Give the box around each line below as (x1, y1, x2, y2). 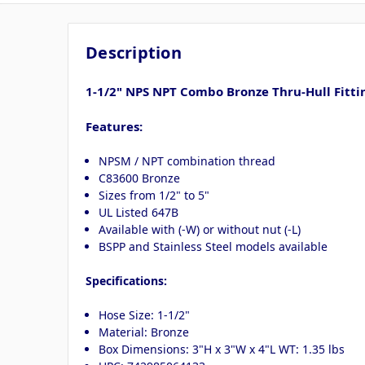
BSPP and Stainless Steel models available (99, 238, 328, 254)
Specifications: (86, 272, 167, 288)
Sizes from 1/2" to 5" (99, 187, 210, 203)
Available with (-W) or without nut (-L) (99, 221, 301, 237)
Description (86, 41, 182, 64)
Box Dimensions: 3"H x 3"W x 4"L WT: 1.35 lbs (99, 341, 345, 357)
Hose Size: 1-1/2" (99, 306, 191, 323)
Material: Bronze (99, 323, 190, 340)
